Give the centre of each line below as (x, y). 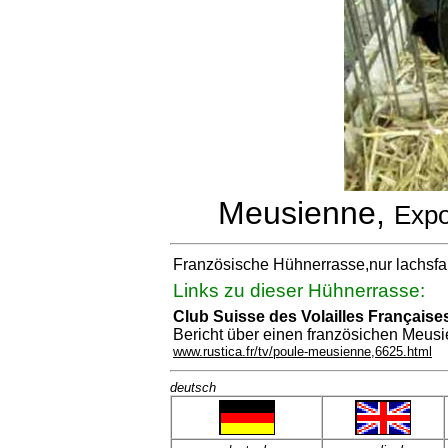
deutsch (193, 387)
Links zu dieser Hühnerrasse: (299, 290)
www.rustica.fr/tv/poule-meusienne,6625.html (302, 351)
